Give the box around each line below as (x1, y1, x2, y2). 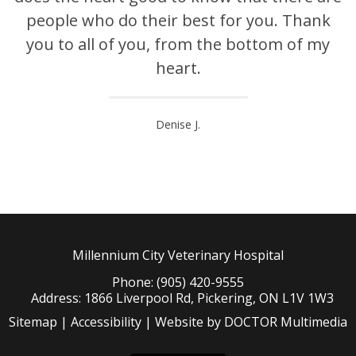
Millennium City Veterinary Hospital (72, 246, 284, 264)
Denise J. (156, 116, 200, 132)
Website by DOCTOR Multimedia (154, 312, 347, 331)
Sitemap (8, 312, 57, 331)
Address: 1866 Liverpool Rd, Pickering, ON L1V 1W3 (31, 288, 335, 307)
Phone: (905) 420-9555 (111, 273, 244, 291)
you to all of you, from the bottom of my (26, 33, 330, 55)
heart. (155, 56, 201, 79)
